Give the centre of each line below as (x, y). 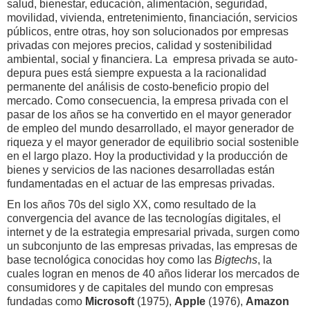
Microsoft (110, 302)
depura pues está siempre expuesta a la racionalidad (137, 73)
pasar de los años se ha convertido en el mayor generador (149, 115)
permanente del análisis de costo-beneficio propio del (138, 87)
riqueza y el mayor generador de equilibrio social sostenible (153, 143)
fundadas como (46, 302)
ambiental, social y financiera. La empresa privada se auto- (152, 60)
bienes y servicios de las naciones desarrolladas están (141, 170)
